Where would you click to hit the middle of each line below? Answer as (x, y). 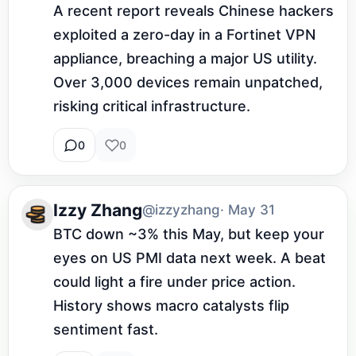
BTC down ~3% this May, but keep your (189, 234)
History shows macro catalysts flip (171, 306)
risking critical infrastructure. (152, 106)
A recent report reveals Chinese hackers (193, 11)
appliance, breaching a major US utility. (185, 59)
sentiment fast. (106, 330)
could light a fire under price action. (174, 282)
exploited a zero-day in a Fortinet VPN (184, 35)
